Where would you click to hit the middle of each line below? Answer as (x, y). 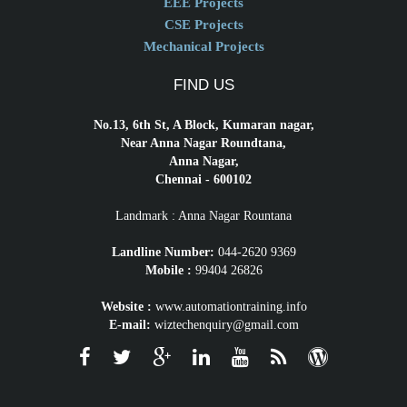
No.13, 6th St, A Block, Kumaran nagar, (203, 125)
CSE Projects (203, 25)
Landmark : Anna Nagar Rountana (203, 216)
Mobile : (168, 270)
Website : (126, 307)
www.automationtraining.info (229, 307)
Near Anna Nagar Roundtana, (203, 143)
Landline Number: (163, 252)
